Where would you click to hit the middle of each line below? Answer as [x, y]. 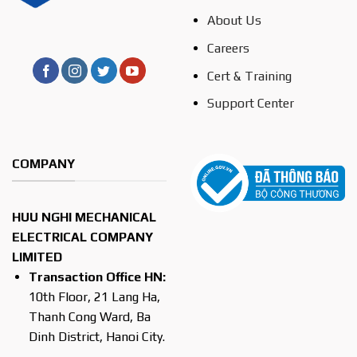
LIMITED [37, 257]
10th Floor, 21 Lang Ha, [94, 296]
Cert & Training [249, 76]
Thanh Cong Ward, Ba [89, 316]
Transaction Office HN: [97, 277]
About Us [234, 21]
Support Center [250, 104]
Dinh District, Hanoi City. [96, 336]
